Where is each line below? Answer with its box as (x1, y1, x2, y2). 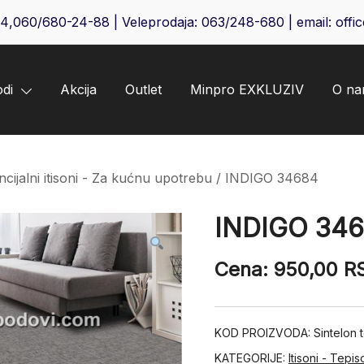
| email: (284, 14, 336, 30)
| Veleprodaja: (109, 14, 201, 30)
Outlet (125, 81, 162, 98)
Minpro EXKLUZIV (190, 81, 304, 98)
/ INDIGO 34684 (212, 170, 318, 187)
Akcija (60, 81, 97, 98)
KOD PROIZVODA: (214, 326, 314, 340)
